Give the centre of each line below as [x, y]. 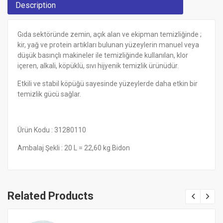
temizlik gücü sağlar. [49, 94]
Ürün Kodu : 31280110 [52, 130]
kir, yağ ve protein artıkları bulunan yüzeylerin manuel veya [108, 45]
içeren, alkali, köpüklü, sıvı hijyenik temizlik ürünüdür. [98, 65]
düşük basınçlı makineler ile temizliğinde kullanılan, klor [103, 55]
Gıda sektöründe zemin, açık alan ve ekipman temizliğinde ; [110, 34]
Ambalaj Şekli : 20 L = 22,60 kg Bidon [74, 148]
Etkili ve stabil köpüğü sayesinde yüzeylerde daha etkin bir [108, 83]
